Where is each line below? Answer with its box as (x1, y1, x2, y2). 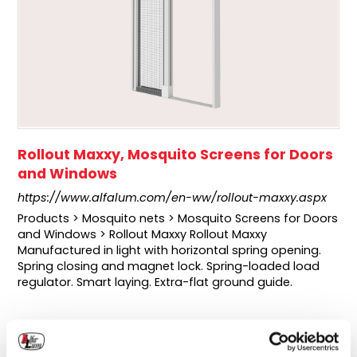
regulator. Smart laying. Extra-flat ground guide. (18, 273, 293, 290)
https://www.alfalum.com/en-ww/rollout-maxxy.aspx (18, 189, 328, 206)
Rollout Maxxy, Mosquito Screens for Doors (18, 144, 334, 164)
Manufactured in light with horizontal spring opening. (18, 241, 322, 258)
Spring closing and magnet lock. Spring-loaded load (18, 257, 320, 274)
